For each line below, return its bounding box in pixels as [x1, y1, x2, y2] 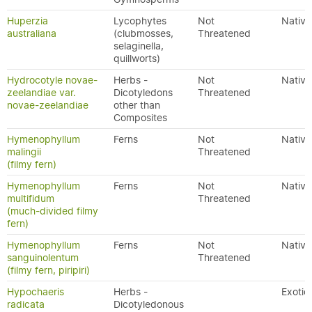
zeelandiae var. [7, 86, 76, 99]
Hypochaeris [7, 286, 64, 298]
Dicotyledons [114, 86, 173, 99]
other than [114, 99, 160, 111]
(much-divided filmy [7, 205, 98, 217]
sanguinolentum [7, 251, 79, 264]
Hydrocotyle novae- [7, 74, 97, 86]
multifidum [7, 192, 54, 205]
